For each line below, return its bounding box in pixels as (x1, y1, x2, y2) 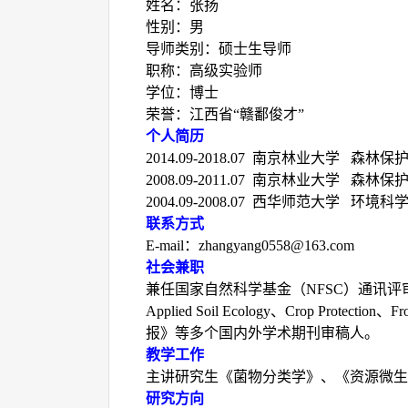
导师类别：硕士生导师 (146, 41, 291, 56)
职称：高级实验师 (146, 63, 262, 78)
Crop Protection (285, 303, 376, 319)
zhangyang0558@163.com (199, 238, 354, 253)
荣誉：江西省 (146, 107, 233, 122)
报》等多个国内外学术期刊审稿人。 (146, 325, 379, 341)
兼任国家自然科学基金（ (146, 281, 306, 297)
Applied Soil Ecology (146, 303, 270, 319)
